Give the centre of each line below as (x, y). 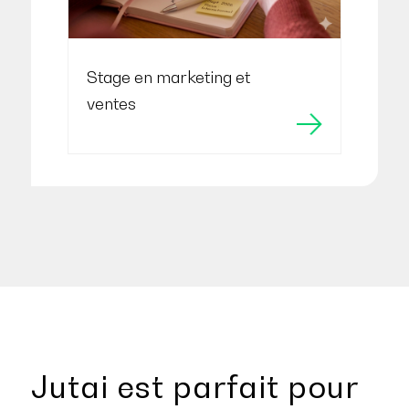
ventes (111, 104)
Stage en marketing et (168, 78)
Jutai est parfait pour (194, 387)
